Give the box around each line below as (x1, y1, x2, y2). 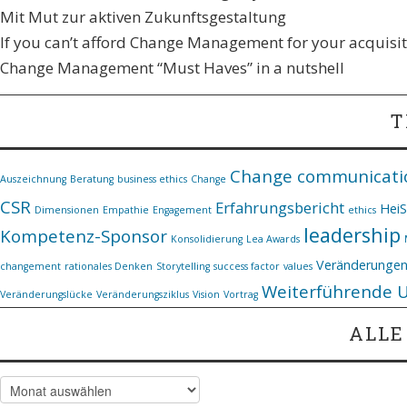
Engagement (153, 203, 212, 216)
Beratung (70, 172, 114, 185)
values (283, 259, 313, 273)
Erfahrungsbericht (215, 196, 344, 218)
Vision (193, 287, 220, 301)
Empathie (103, 203, 149, 216)
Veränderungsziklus (96, 287, 189, 301)
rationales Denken (65, 259, 153, 273)
